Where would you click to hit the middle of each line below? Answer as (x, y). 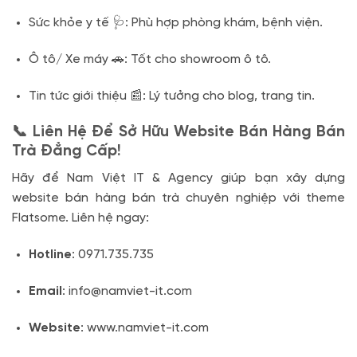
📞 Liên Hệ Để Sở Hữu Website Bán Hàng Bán (178, 132)
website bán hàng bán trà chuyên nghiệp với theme (178, 198)
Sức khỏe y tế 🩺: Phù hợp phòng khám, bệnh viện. (175, 23)
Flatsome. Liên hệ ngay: (80, 218)
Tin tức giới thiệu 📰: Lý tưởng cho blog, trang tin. (171, 96)
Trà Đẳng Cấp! (67, 151)
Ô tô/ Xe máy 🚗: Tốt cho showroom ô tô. (149, 59)
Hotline (50, 254)
